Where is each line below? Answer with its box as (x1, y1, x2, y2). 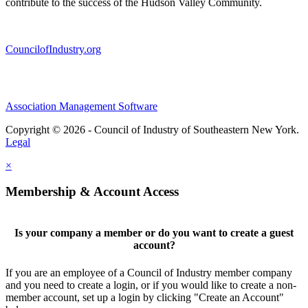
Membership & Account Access (5, 184, 179, 199)
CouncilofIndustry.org (5, 43, 101, 55)
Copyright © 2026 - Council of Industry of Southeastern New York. (5, 123, 299, 135)
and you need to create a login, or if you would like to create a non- (5, 278, 296, 291)
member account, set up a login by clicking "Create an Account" (5, 291, 284, 303)
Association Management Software (5, 100, 157, 112)
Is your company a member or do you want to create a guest (14, 227, 294, 239)
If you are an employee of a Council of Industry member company (5, 266, 292, 278)
